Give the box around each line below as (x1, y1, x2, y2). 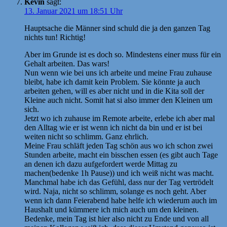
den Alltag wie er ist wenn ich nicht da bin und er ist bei (24, 123, 202, 132)
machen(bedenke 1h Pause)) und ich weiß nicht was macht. (24, 168, 214, 177)
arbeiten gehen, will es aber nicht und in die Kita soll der (24, 86, 204, 95)
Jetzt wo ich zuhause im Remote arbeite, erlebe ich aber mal (24, 113, 215, 123)
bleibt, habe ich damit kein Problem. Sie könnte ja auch (24, 77, 200, 86)
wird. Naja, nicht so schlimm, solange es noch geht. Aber (24, 186, 206, 196)
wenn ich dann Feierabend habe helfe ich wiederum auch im (24, 196, 217, 205)
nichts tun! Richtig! (24, 32, 86, 42)
